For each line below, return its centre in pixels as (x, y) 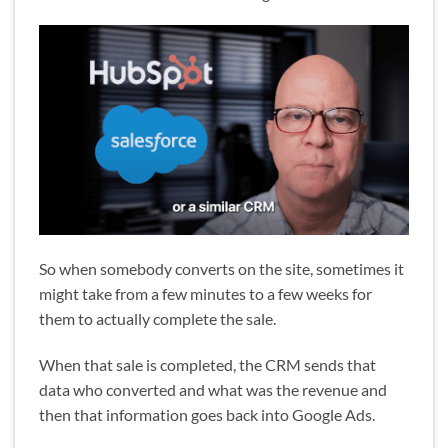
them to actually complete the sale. (157, 318)
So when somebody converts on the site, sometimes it (221, 268)
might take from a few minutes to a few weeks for (205, 293)
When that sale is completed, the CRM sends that (207, 364)
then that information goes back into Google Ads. (207, 414)
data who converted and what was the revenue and (213, 389)
